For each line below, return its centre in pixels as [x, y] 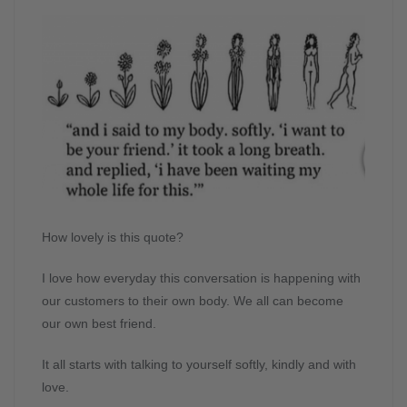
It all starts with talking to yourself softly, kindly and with [199, 364]
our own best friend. [99, 323]
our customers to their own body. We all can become [193, 300]
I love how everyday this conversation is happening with [201, 278]
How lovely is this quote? [113, 237]
